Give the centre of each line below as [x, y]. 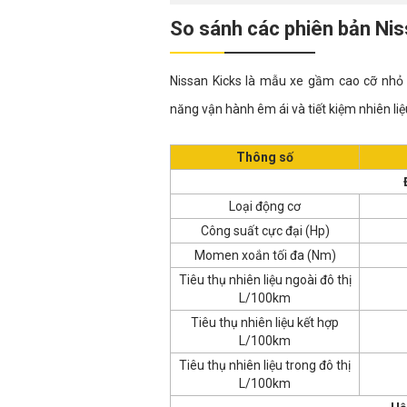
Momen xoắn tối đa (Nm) [265, 255]
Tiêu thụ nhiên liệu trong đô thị [265, 365]
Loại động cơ [265, 206]
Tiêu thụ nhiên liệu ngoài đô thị [265, 279]
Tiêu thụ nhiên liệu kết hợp [265, 322]
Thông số [265, 157]
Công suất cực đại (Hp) [265, 230]
